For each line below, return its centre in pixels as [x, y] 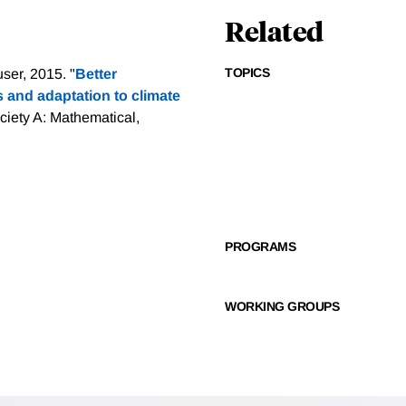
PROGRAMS [260, 247]
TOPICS [247, 73]
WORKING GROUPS [282, 307]
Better [96, 74]
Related [274, 31]
